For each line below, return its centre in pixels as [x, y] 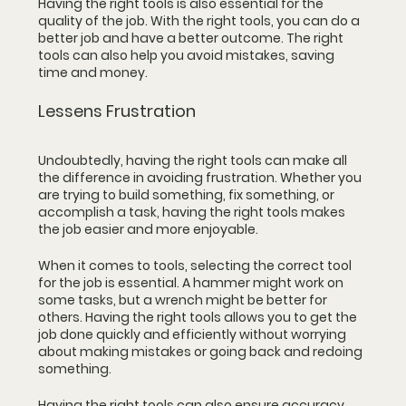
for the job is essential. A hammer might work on [192, 283]
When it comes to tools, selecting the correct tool [196, 266]
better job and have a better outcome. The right [192, 38]
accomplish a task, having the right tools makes [193, 212]
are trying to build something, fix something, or [188, 195]
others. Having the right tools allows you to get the [199, 317]
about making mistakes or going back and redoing [202, 352]
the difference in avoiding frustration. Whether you [201, 178]
